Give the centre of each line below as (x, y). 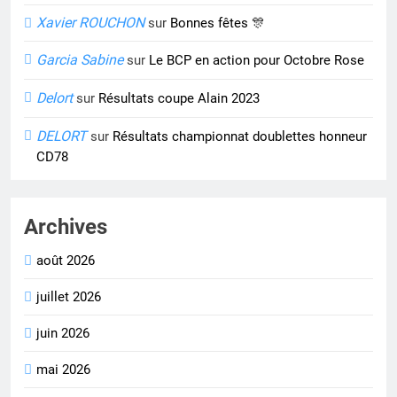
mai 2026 (63, 370)
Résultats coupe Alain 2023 (179, 99)
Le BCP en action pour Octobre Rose (257, 61)
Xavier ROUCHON (90, 23)
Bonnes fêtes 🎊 (218, 23)
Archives (66, 227)
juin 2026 (63, 334)
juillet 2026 (69, 297)
